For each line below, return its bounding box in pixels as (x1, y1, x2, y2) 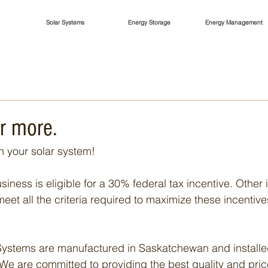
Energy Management (205, 19, 263, 26)
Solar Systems (45, 19, 84, 26)
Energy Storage (128, 19, 170, 26)
